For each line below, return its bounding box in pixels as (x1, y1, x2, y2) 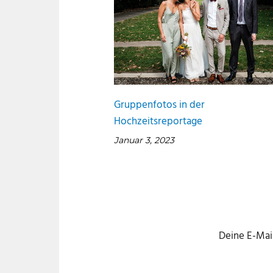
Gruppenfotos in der (114, 96, 205, 113)
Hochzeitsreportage (114, 113, 202, 130)
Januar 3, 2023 (114, 134, 174, 146)
